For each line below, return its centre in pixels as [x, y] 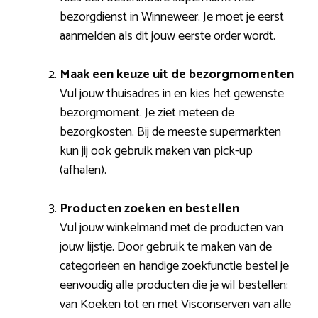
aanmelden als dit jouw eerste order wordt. [168, 36]
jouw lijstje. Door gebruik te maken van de [166, 247]
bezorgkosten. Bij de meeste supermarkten [170, 132]
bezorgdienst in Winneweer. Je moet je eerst [172, 17]
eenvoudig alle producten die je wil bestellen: [174, 285]
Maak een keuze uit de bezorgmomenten [177, 74]
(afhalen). [83, 170]
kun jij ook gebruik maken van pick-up [156, 151]
